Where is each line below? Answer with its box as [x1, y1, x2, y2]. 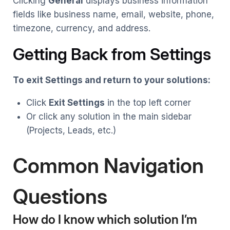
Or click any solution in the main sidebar [26, 111, 191, 122]
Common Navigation [13, 153, 204, 179]
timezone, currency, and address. [13, 23, 150, 33]
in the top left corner [104, 97, 191, 108]
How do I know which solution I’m [13, 212, 197, 227]
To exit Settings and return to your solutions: [13, 74, 210, 85]
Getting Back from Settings [13, 44, 211, 64]
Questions [13, 184, 107, 209]
